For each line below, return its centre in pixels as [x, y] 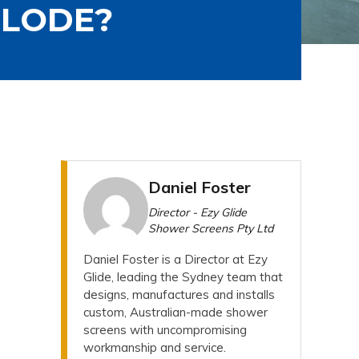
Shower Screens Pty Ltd [211, 228]
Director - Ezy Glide [198, 212]
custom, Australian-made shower [175, 312]
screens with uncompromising [165, 329]
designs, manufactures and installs [179, 294]
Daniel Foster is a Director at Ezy [175, 259]
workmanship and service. [155, 347]
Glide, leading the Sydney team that [183, 276]
